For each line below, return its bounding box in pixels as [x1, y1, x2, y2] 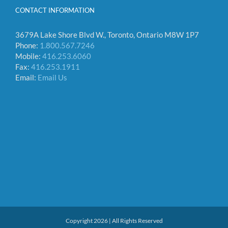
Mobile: [15, 51, 42, 61]
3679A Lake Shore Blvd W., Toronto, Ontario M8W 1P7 [15, 30, 199, 39]
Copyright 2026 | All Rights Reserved [65, 216, 163, 224]
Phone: [15, 40, 40, 50]
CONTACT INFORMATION [15, 6, 95, 14]
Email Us [38, 72, 67, 82]
